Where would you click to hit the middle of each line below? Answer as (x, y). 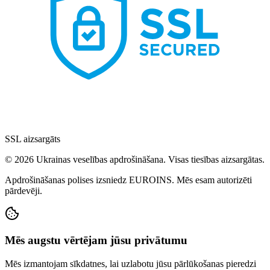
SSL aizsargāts (33, 139)
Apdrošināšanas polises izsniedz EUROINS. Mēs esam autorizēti (128, 180)
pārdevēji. (24, 190)
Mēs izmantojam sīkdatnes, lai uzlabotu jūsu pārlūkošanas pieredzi (130, 264)
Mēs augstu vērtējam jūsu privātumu (96, 240)
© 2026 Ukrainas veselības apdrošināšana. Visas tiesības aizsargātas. (135, 159)
